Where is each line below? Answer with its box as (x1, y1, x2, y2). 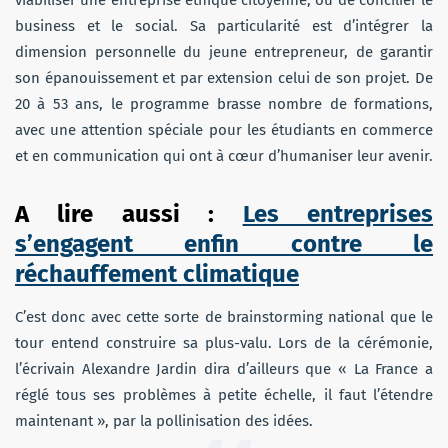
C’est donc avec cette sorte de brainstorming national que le (15, 308, 433, 327)
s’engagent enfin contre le (15, 230, 433, 259)
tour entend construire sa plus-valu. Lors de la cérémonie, (15, 334, 433, 353)
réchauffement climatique (15, 260, 299, 289)
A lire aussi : (15, 200, 243, 229)
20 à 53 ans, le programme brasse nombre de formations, (15, 95, 433, 114)
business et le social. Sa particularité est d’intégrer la (15, 17, 433, 36)
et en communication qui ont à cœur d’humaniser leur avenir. (15, 147, 433, 166)
